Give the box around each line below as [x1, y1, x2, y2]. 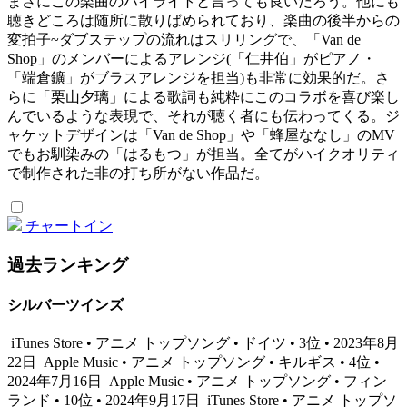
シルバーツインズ [7, 297, 124, 313]
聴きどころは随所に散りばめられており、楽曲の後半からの [7, 13, 400, 29]
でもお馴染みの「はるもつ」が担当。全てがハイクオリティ [7, 146, 400, 163]
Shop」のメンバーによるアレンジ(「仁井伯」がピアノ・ [7, 51, 376, 67]
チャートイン [25, 218, 113, 234]
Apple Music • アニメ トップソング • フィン [105, 373, 387, 390]
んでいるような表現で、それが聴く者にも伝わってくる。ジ [7, 108, 400, 124]
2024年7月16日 [7, 373, 105, 390]
